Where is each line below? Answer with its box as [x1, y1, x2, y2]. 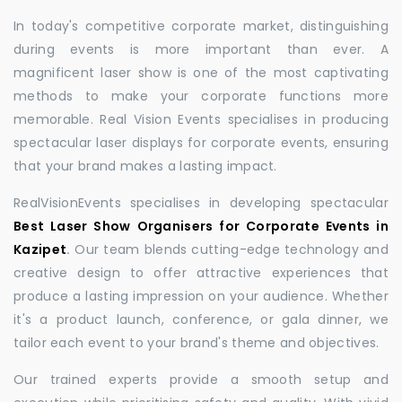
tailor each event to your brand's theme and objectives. [13, 334, 380, 352]
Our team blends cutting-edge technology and [70, 240, 389, 258]
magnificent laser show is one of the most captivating [13, 64, 389, 82]
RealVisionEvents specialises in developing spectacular [13, 194, 389, 212]
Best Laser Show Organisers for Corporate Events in [13, 217, 389, 235]
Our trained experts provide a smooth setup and [13, 371, 389, 389]
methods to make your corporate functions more [13, 87, 389, 105]
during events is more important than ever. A [13, 40, 389, 58]
